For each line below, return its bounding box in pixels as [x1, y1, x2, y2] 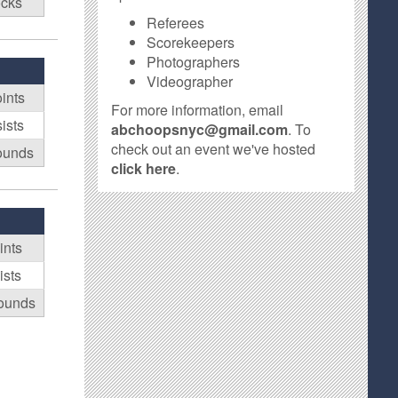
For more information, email [111, 99, 284, 120]
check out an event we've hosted [111, 139, 316, 159]
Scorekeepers [147, 32, 235, 52]
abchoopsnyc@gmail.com [111, 119, 289, 139]
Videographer [147, 71, 234, 92]
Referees [147, 12, 205, 33]
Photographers [147, 52, 241, 72]
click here [111, 158, 177, 179]
